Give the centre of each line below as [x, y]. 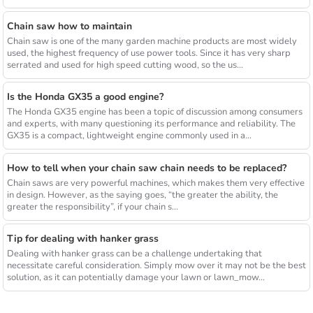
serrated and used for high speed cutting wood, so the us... [125, 65]
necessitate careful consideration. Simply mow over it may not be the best [156, 266]
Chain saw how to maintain [69, 27]
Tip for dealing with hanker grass [82, 239]
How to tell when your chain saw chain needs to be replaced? [146, 168]
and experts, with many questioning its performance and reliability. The [151, 124]
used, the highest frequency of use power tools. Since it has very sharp [148, 53]
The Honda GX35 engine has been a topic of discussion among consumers [154, 112]
